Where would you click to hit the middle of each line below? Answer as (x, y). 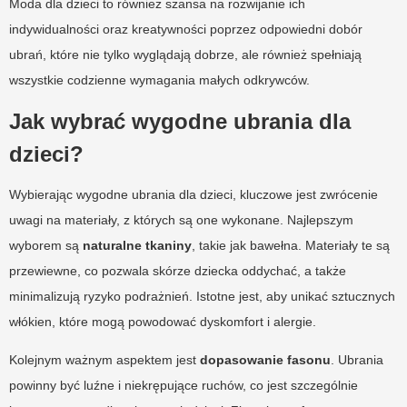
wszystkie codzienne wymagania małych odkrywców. (159, 80)
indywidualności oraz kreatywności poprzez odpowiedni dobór (186, 30)
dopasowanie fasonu (265, 360)
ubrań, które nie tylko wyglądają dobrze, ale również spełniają (185, 55)
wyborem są (46, 246)
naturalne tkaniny (137, 246)
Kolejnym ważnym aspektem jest (104, 360)
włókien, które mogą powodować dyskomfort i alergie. (163, 322)
